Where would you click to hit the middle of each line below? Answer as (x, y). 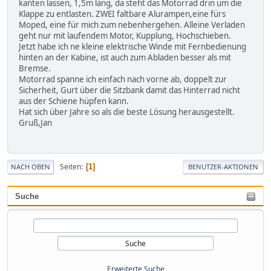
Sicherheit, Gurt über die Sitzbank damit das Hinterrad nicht (129, 90)
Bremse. (35, 69)
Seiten (70, 166)
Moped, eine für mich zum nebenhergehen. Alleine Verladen (132, 25)
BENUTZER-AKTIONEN (223, 167)
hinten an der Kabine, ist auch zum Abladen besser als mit (125, 58)
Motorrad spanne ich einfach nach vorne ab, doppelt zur (123, 80)
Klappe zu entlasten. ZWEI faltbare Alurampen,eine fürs (122, 14)
